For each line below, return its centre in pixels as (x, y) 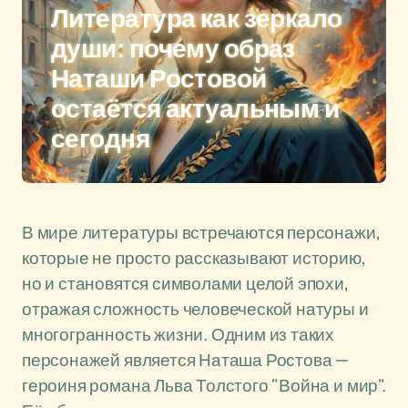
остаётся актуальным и (195, 109)
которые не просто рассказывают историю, (194, 258)
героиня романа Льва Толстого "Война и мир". (204, 385)
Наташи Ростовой (159, 79)
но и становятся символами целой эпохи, (185, 283)
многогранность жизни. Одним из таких (178, 334)
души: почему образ (173, 49)
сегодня (101, 139)
